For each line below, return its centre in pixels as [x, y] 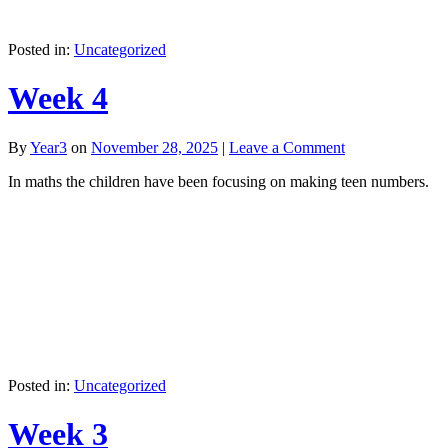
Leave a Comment [287, 147]
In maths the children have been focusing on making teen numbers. [218, 181]
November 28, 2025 [154, 147]
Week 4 [58, 98]
